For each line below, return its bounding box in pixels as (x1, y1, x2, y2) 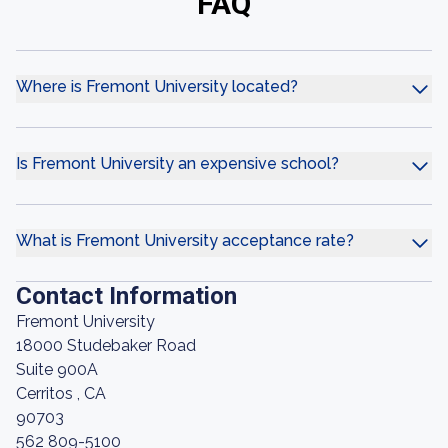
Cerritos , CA (16, 384, 106, 403)
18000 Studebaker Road (16, 336, 196, 355)
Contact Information (16, 282, 237, 310)
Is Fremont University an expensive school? (16, 154, 339, 173)
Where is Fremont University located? (16, 77, 298, 96)
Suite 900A (16, 360, 98, 379)
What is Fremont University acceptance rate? (16, 231, 354, 250)
